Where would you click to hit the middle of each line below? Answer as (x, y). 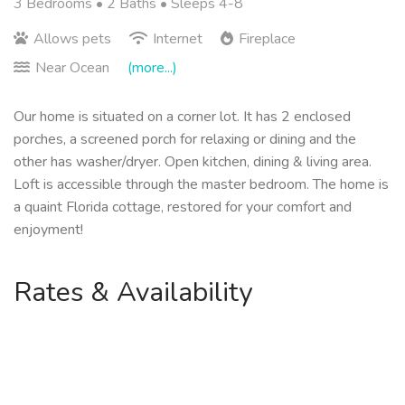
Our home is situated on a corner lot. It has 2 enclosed (182, 117)
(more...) (152, 68)
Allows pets (72, 39)
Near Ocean (72, 68)
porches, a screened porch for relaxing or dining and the (185, 140)
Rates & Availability (133, 293)
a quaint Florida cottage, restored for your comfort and (183, 207)
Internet (178, 39)
